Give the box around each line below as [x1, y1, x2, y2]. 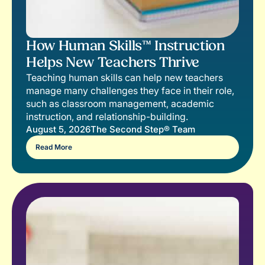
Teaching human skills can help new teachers [26, 71, 223, 83]
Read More [35, 142, 72, 151]
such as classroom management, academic [26, 97, 214, 109]
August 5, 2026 [26, 123, 91, 135]
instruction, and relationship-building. [26, 110, 188, 122]
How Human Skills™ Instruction [26, 36, 225, 55]
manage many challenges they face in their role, [26, 84, 234, 96]
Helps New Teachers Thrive [26, 53, 199, 72]
